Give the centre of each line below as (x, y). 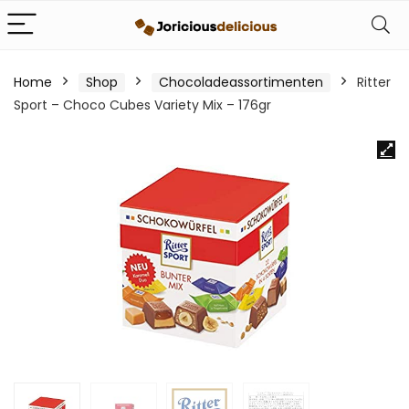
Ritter (374, 82)
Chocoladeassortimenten (241, 82)
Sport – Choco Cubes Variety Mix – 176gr (142, 105)
